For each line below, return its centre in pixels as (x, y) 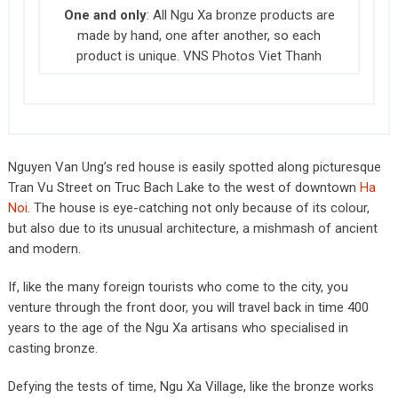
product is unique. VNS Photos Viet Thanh (199, 56)
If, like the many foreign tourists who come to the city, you (178, 287)
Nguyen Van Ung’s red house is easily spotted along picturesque (194, 167)
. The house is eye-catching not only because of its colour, (198, 207)
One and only (105, 15)
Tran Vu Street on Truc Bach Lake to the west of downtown (183, 187)
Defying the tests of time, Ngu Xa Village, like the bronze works (191, 386)
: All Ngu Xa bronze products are (240, 15)
